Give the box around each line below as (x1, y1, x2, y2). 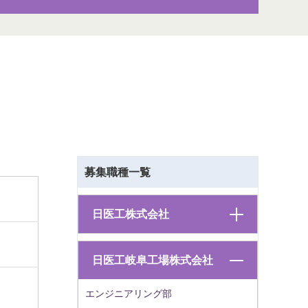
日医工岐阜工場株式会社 (92, 254, 213, 266)
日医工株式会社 (92, 208, 169, 220)
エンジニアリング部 (85, 288, 172, 299)
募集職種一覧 (85, 166, 151, 178)
